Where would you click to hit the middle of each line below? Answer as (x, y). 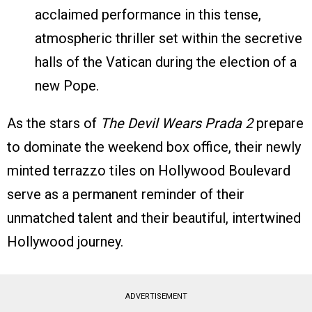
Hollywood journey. (65, 242)
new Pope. (67, 86)
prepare (278, 124)
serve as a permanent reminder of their (126, 195)
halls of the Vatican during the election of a (166, 62)
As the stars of (54, 124)
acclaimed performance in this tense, (148, 15)
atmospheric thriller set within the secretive (169, 39)
